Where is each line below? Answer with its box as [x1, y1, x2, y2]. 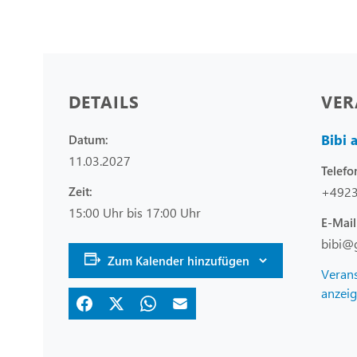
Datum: [69, 131, 108, 147]
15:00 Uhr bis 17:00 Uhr [69, 203, 201, 221]
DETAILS [69, 88, 139, 113]
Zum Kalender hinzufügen [108, 252, 249, 269]
